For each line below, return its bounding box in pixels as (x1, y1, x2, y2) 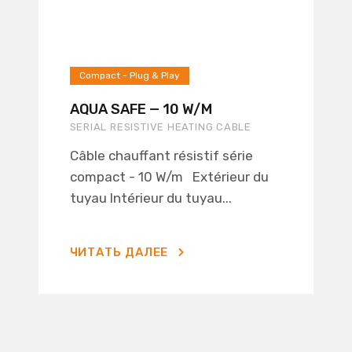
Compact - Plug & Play (79, 70, 180, 81)
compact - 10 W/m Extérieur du (69, 169, 269, 185)
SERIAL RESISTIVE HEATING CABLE (69, 121, 251, 133)
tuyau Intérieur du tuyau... (69, 190, 232, 206)
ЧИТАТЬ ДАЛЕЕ (69, 245, 169, 259)
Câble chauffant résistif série (69, 148, 253, 163)
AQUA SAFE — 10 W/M (69, 101, 212, 118)
